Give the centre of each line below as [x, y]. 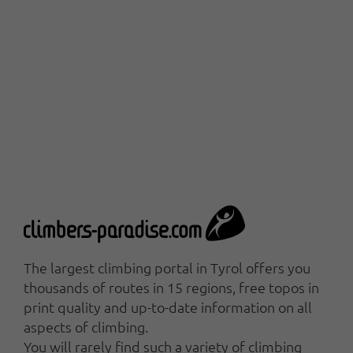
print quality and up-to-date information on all [168, 307]
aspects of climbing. [86, 326]
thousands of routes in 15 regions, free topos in [171, 287]
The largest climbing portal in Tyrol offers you [167, 267]
